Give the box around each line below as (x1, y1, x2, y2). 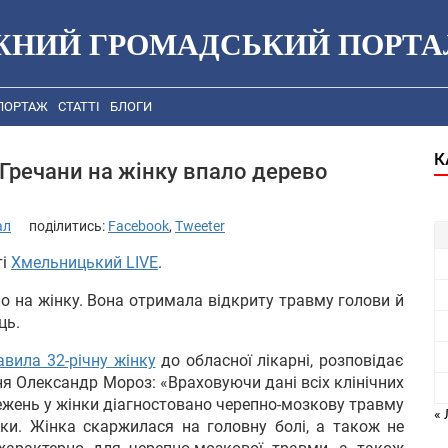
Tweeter (175, 217, 225, 234)
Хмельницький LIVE (11, 252, 158, 272)
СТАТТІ (58, 99, 100, 115)
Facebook (108, 217, 169, 234)
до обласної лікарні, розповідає (155, 350, 405, 370)
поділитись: (29, 217, 108, 234)
